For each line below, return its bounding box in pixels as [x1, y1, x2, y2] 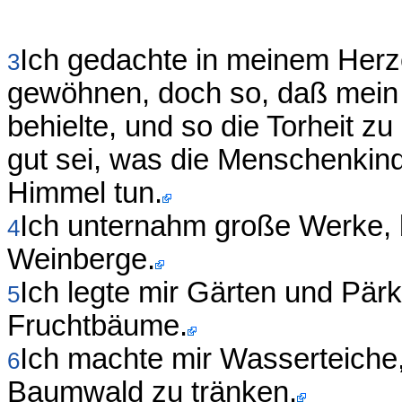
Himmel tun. [7, 177, 162, 210]
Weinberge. [7, 243, 155, 276]
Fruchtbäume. [7, 310, 188, 343]
